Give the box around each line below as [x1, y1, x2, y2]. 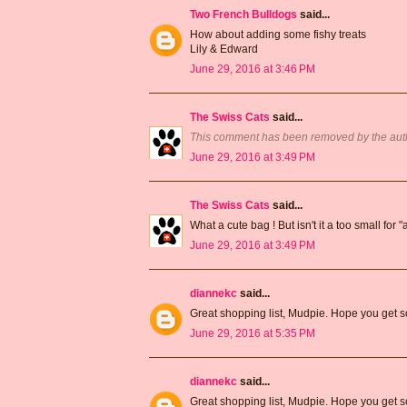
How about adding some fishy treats [190, 27, 366, 41]
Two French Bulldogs [190, 7, 297, 21]
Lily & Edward [190, 42, 258, 55]
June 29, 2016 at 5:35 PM [190, 326, 315, 340]
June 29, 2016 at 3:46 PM [190, 62, 315, 75]
